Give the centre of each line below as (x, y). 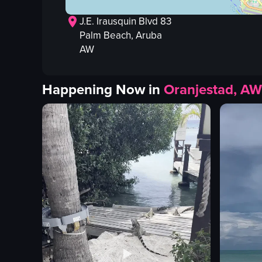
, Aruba (146, 36)
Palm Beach (105, 36)
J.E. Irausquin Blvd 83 (125, 22)
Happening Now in (101, 90)
